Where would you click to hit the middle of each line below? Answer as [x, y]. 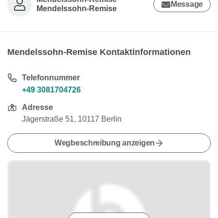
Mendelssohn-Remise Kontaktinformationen [99, 52]
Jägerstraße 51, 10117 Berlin [72, 119]
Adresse [38, 107]
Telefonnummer [51, 78]
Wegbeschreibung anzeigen [105, 143]
